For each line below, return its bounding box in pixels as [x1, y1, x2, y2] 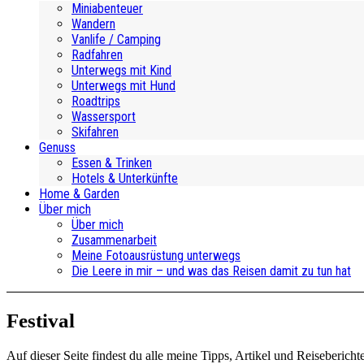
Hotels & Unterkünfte [71, 171, 178, 186]
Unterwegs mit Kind [71, 63, 171, 78]
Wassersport [71, 109, 136, 124]
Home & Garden [39, 186, 119, 201]
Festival [6, 309, 75, 331]
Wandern [71, 16, 115, 32]
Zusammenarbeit [71, 232, 157, 248]
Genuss [39, 140, 76, 155]
